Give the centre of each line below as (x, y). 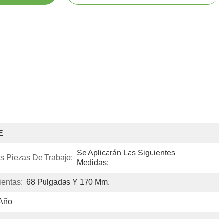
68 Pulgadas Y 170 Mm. (68, 182)
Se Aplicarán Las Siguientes (126, 153)
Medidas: (93, 163)
